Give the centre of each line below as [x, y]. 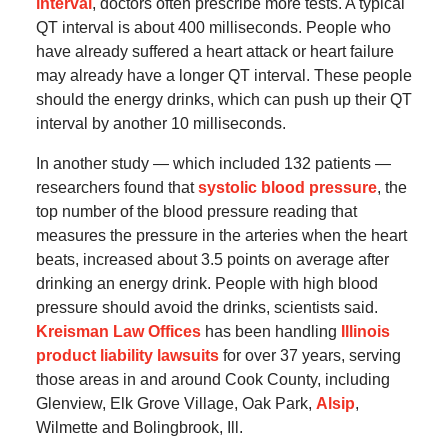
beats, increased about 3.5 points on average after [212, 260]
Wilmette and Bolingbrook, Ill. [139, 428]
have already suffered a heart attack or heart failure [214, 52]
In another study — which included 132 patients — [213, 164]
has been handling [270, 332]
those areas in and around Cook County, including [212, 380]
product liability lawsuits [127, 356]
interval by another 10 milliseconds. [160, 124]
